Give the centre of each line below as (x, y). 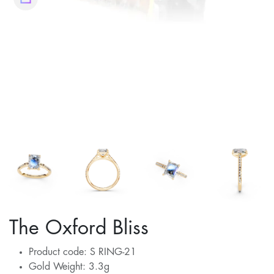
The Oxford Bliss (79, 228)
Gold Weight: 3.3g (69, 267)
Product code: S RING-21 (83, 252)
